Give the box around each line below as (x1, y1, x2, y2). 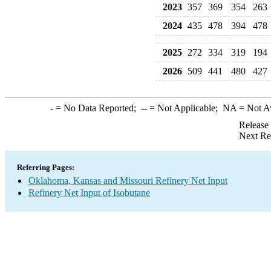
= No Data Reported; (53, 103, 141, 113)
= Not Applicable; (146, 103, 223, 113)
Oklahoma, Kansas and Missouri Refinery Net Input (28, 175, 227, 186)
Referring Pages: (17, 163, 74, 172)
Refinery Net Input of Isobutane (28, 188, 150, 198)
